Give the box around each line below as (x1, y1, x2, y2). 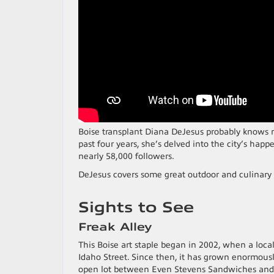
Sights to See (78, 199, 194, 215)
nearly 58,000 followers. (78, 152, 174, 161)
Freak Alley (78, 221, 152, 233)
